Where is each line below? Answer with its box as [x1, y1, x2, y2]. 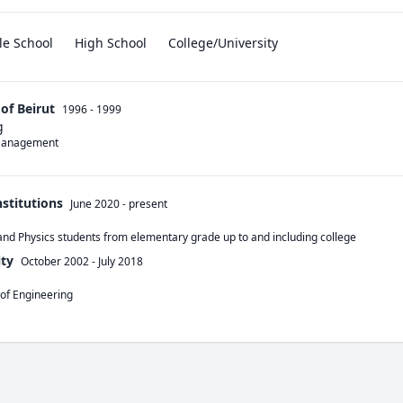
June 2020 [70, 196, 120, 211]
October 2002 [21, 254, 89, 269]
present [129, 196, 167, 211]
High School [75, 34, 147, 51]
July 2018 [98, 254, 143, 269]
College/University [168, 34, 278, 51]
